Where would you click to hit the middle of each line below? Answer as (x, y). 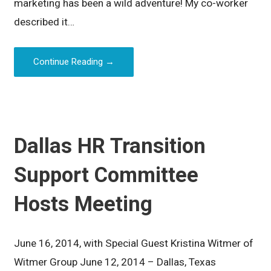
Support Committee (106, 175)
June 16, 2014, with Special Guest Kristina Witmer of (134, 243)
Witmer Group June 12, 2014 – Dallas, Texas (118, 262)
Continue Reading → (74, 62)
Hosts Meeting (83, 204)
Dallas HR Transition (110, 145)
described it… (44, 22)
